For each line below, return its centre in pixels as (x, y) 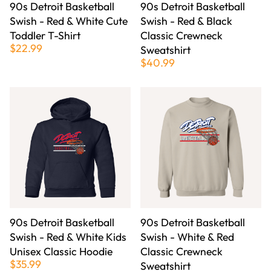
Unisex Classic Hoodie (61, 252)
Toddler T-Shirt (45, 36)
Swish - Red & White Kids (68, 237)
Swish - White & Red (187, 237)
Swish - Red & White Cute (69, 21)
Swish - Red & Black (186, 21)
